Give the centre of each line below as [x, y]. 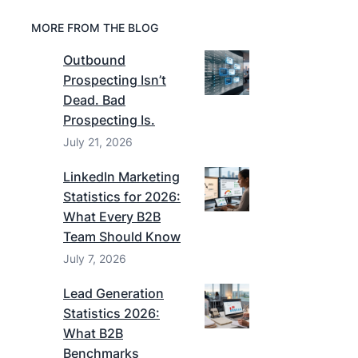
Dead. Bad [94, 100]
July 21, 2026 [98, 142]
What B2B [93, 333]
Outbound [94, 60]
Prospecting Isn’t [115, 80]
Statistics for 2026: [122, 197]
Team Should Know [122, 237]
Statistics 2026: [111, 313]
